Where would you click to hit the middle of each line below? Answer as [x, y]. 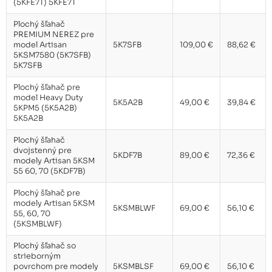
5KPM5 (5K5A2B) [45, 108]
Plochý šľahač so [44, 246]
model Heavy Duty [48, 98]
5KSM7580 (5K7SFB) [52, 56]
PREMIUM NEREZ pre [53, 35]
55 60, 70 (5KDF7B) [49, 172]
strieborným [37, 257]
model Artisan [40, 45]
